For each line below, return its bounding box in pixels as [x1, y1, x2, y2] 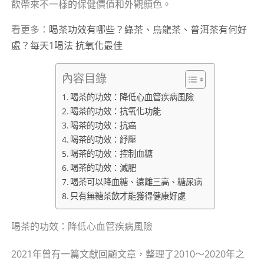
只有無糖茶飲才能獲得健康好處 [70, 190, 186, 202]
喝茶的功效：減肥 [70, 162, 137, 174]
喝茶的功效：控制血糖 [70, 148, 153, 160]
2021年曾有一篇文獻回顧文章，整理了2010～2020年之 [11, 247, 245, 261]
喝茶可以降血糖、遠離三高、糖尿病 [70, 176, 203, 188]
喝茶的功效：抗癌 [70, 120, 137, 131]
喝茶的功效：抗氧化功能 [70, 105, 161, 117]
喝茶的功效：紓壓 [70, 134, 137, 146]
